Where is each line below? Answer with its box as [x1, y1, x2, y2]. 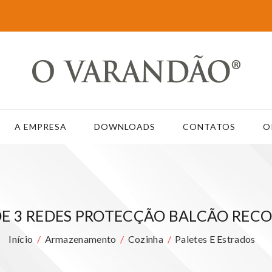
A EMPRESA [15, 121, 67, 132]
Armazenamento [44, 233, 117, 245]
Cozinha [127, 233, 163, 245]
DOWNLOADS [94, 121, 155, 132]
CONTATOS [183, 121, 236, 132]
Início [8, 233, 33, 245]
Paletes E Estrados [175, 233, 256, 245]
